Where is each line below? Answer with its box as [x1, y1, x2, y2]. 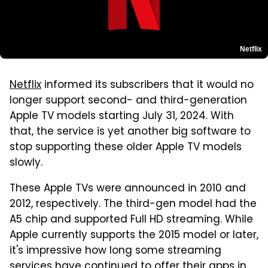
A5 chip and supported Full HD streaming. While [10, 211, 253, 229]
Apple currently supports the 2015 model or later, [10, 227, 258, 244]
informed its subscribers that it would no [41, 77, 254, 94]
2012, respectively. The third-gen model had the [10, 196, 257, 213]
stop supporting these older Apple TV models [10, 139, 242, 156]
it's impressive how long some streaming [10, 242, 221, 260]
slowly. [10, 154, 42, 172]
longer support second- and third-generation [10, 92, 247, 109]
